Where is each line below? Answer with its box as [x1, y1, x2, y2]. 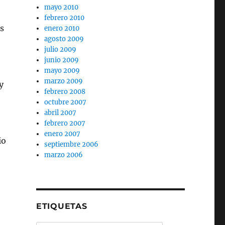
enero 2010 [44, 24, 80, 33]
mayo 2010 [44, 3, 79, 12]
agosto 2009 [44, 35, 84, 43]
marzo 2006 [44, 151, 83, 159]
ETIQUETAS [36, 201, 87, 211]
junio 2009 [44, 56, 79, 64]
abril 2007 [44, 108, 77, 117]
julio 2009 [44, 45, 77, 54]
